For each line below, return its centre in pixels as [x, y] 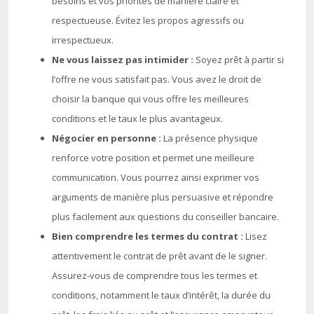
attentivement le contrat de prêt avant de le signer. [159, 256]
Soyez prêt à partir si [240, 60]
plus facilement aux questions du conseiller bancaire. [165, 217]
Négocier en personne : [108, 138]
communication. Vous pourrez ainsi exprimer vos [156, 177]
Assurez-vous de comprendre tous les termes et [155, 275]
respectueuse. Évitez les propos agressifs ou [148, 20]
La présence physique [211, 138]
